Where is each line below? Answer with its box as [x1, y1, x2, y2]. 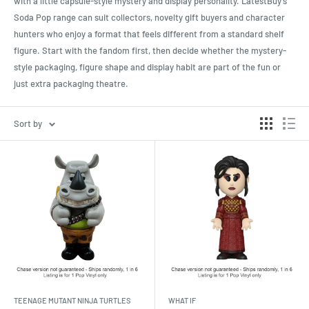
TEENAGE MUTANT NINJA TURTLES [14, 295, 130, 305]
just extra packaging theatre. [14, 77, 128, 89]
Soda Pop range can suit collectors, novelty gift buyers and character [14, 11, 285, 23]
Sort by [14, 117, 42, 129]
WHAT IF [168, 295, 196, 305]
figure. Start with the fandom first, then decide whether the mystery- [14, 44, 286, 56]
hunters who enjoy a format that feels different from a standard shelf [14, 28, 284, 39]
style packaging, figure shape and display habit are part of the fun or [14, 61, 281, 72]
